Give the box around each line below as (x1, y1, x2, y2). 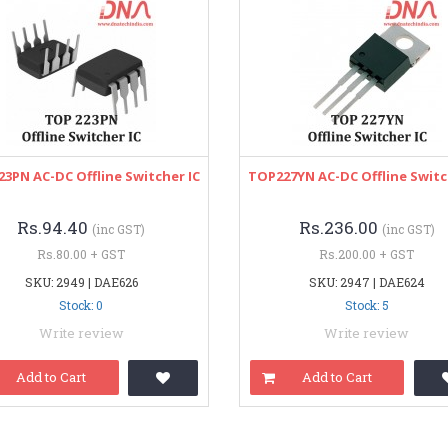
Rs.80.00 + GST (37, 246, 126, 262)
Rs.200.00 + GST (319, 246, 415, 262)
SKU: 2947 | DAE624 (308, 274, 425, 290)
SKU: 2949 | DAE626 (24, 274, 138, 290)
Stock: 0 (59, 297, 104, 313)
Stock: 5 (344, 297, 389, 313)
